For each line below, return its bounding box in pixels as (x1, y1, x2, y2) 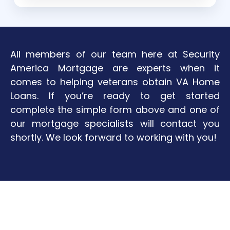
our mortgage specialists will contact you (10, 117, 220, 130)
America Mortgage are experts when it (10, 61, 220, 74)
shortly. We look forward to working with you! (10, 130, 217, 144)
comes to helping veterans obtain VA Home (10, 75, 220, 88)
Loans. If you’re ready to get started (10, 89, 220, 102)
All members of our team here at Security (10, 47, 220, 61)
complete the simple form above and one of (10, 103, 220, 116)
